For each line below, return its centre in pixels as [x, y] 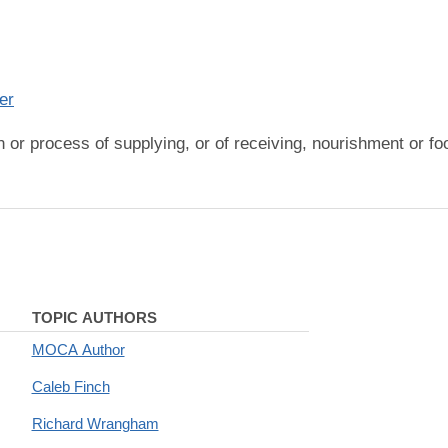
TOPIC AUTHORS [94, 317]
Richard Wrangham [95, 423]
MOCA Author [78, 349]
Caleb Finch [70, 386]
